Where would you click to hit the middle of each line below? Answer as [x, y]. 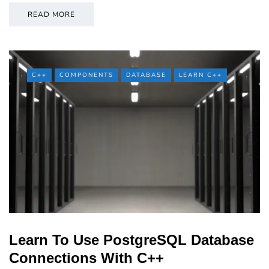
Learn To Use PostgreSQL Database [131, 240]
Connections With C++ [86, 258]
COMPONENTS [86, 75]
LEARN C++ [201, 75]
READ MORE [51, 14]
